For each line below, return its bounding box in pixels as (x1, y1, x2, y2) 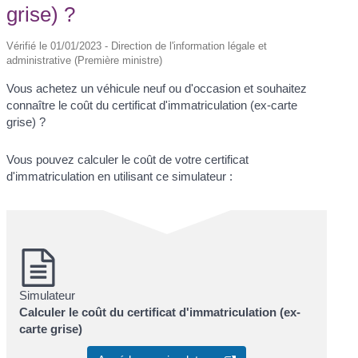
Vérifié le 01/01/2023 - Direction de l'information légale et (6, 39, 268, 52)
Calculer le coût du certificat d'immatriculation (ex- (19, 305, 301, 320)
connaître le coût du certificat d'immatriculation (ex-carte (6, 97, 298, 112)
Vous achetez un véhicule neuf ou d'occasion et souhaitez (6, 81, 308, 95)
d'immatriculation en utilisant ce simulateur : (6, 169, 233, 184)
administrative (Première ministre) (6, 54, 163, 66)
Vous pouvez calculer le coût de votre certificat (6, 153, 249, 167)
